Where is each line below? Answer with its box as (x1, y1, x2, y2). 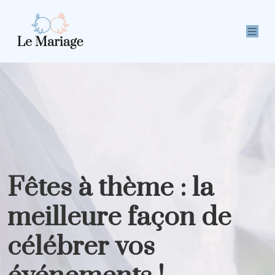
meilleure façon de (7, 201, 231, 234)
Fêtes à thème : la (7, 171, 214, 204)
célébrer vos (7, 230, 155, 263)
